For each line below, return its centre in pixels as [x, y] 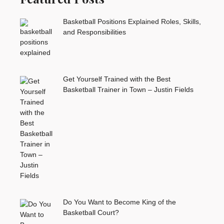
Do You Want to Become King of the [119, 202]
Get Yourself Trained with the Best [116, 79]
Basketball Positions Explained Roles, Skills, [132, 22]
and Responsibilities [94, 32]
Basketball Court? [91, 212]
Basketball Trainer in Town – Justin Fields [128, 89]
